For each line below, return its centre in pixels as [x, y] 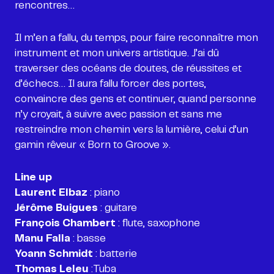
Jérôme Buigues [56, 208]
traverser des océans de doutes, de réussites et [128, 68]
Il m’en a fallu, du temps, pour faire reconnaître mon [136, 38]
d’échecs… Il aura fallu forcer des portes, [110, 83]
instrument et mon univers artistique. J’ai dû [117, 53]
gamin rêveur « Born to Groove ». [93, 145]
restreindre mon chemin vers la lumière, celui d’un [131, 129]
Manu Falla [43, 238]
